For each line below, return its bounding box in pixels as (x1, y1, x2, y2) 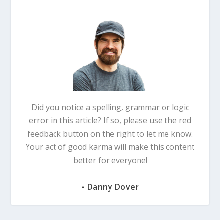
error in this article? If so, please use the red (29, 115, 191, 126)
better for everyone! (73, 155, 147, 166)
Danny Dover (87, 181, 139, 192)
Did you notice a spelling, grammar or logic (31, 102, 189, 113)
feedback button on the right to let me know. (27, 128, 192, 139)
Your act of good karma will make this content (26, 141, 194, 153)
